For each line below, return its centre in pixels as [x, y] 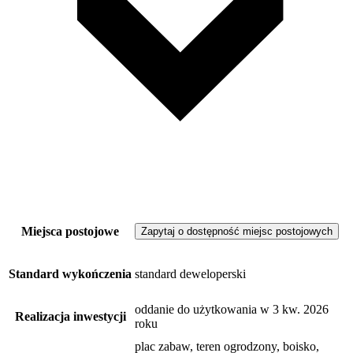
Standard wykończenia [70, 274]
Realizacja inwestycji [70, 317]
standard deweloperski [190, 274]
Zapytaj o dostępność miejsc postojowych [237, 232]
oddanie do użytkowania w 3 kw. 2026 [232, 310]
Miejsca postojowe [70, 232]
